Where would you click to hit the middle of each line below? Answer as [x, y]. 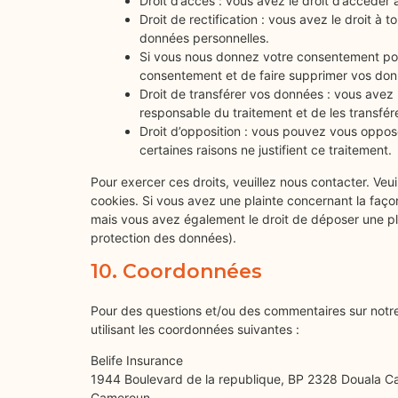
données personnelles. [204, 37]
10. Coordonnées [176, 271]
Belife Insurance [137, 361]
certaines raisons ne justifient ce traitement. [266, 149]
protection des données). [163, 237]
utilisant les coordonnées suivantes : [195, 329]
